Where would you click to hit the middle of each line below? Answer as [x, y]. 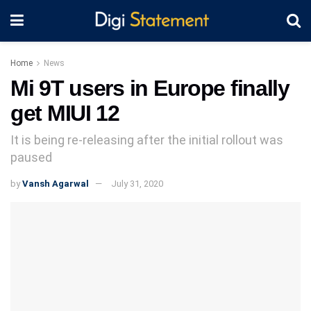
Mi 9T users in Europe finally [150, 88]
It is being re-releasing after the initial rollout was [147, 140]
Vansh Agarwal [56, 183]
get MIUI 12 [65, 113]
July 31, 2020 [137, 183]
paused [31, 157]
